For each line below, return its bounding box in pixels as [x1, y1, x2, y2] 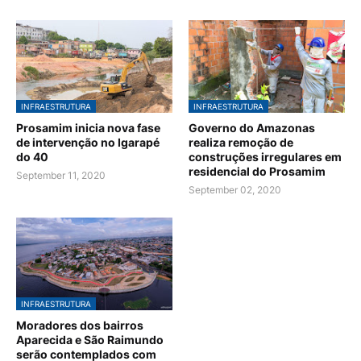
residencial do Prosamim [189, 164, 326, 179]
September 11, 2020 [16, 169, 106, 182]
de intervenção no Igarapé [16, 135, 160, 150]
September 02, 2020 [189, 184, 281, 197]
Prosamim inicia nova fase [16, 121, 160, 135]
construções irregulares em [189, 150, 342, 164]
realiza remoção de [189, 135, 293, 150]
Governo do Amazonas [189, 121, 315, 135]
